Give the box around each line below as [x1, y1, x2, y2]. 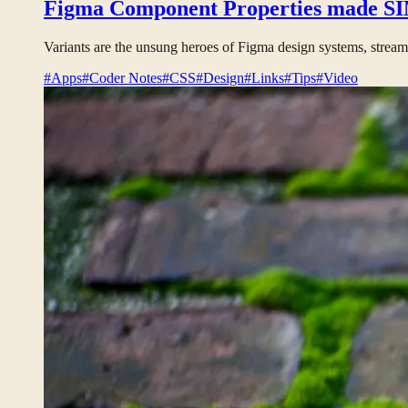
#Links [244, 70, 284, 87]
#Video [316, 70, 358, 87]
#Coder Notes [82, 70, 162, 87]
